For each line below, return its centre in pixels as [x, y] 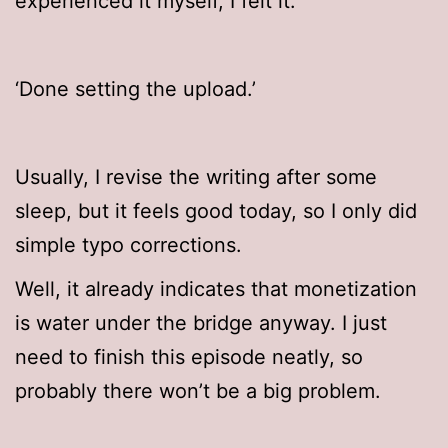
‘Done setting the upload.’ [135, 89]
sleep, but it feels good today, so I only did [216, 211]
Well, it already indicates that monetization [216, 289]
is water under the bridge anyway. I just [201, 323]
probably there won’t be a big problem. [198, 391]
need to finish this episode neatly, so [189, 357]
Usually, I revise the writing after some [196, 177]
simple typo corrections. [128, 245]
